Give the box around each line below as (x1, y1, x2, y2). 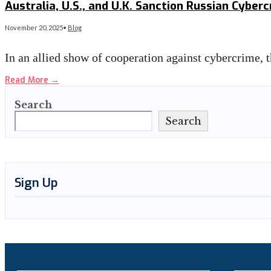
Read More (5, 74, 51, 87)
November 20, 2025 (5, 24, 63, 32)
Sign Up (15, 175, 57, 192)
